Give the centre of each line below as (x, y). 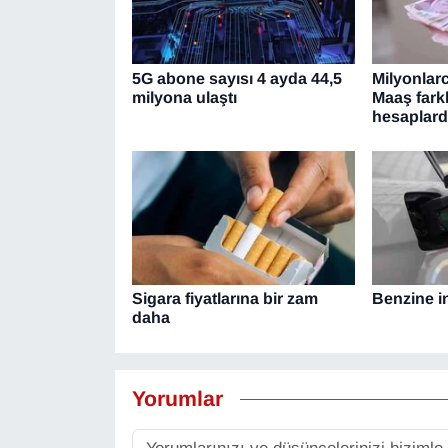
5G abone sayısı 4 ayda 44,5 (236, 78)
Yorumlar (177, 398)
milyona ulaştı (184, 97)
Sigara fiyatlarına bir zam (224, 299)
